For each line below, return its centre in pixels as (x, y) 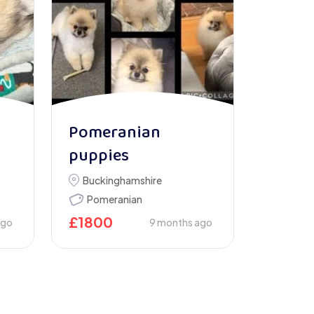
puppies (99, 157)
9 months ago (181, 222)
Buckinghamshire (122, 180)
